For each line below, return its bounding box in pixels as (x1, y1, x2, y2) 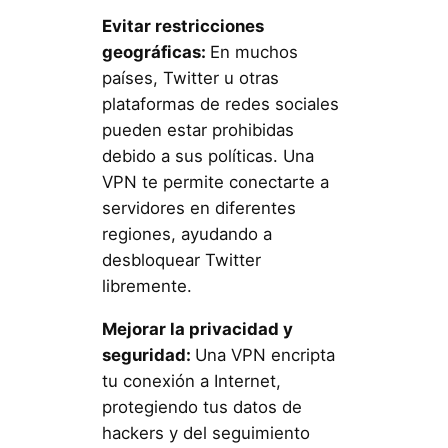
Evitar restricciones (101, 16, 264, 37)
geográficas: (101, 42, 210, 63)
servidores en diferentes (101, 198, 296, 219)
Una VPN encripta (194, 345, 335, 366)
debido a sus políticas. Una (101, 146, 314, 167)
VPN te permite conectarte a (101, 172, 329, 193)
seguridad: (101, 345, 195, 366)
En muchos (209, 42, 298, 63)
